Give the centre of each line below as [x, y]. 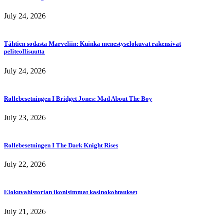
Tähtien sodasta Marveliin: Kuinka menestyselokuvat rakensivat [92, 44]
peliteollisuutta [24, 52]
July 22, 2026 [25, 164]
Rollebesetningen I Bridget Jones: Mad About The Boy [78, 98]
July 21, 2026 [25, 211]
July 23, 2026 [25, 117]
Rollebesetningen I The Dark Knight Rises [61, 145]
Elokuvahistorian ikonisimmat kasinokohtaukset [71, 192]
